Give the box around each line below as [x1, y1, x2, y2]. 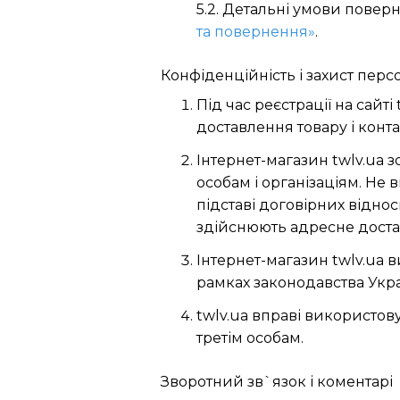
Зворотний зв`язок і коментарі [161, 373, 393, 390]
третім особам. [196, 329, 304, 346]
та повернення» [196, 23, 315, 40]
